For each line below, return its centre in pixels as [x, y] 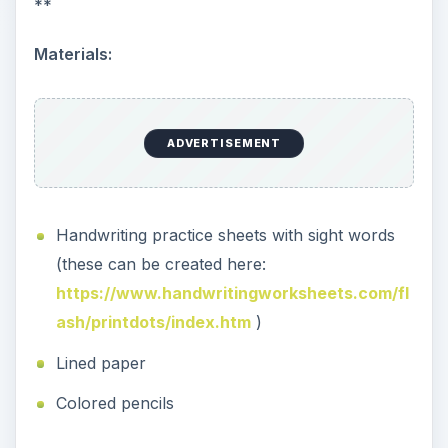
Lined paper [100, 362]
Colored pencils [114, 403]
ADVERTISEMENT [224, 143]
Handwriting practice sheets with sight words [225, 234]
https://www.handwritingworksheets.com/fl [232, 292]
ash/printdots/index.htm [153, 321]
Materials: [72, 53]
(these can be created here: [160, 263]
